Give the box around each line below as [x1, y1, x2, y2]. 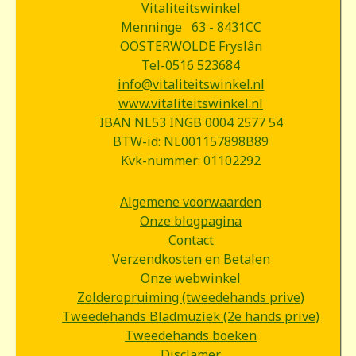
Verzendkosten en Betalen [111, 250, 270, 268]
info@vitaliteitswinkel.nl [117, 75, 265, 93]
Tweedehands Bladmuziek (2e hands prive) [62, 308, 319, 325]
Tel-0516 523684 [141, 56, 240, 74]
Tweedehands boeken [125, 327, 257, 344]
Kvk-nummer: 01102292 [121, 152, 261, 169]
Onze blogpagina [140, 212, 242, 230]
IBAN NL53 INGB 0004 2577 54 [99, 114, 283, 131]
